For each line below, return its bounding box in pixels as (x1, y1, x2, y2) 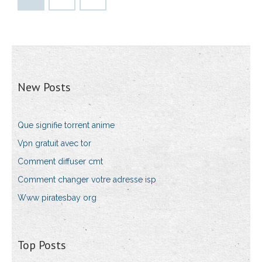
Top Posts (18, 237, 66, 253)
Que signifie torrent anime (18, 120, 115, 130)
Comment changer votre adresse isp (18, 175, 156, 185)
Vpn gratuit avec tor (18, 139, 91, 149)
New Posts (18, 80, 71, 95)
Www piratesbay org (18, 193, 96, 203)
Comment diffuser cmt (18, 157, 103, 167)
